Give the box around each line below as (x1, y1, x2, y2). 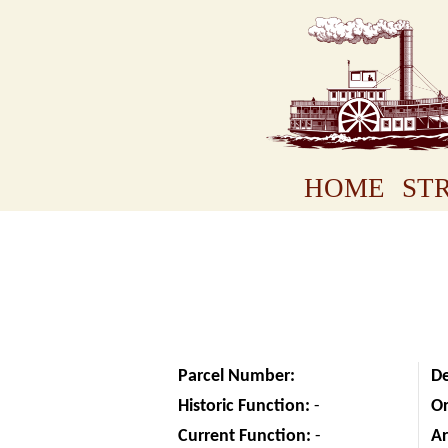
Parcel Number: (178, 366, 299, 386)
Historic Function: (178, 396, 310, 416)
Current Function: (178, 426, 311, 446)
